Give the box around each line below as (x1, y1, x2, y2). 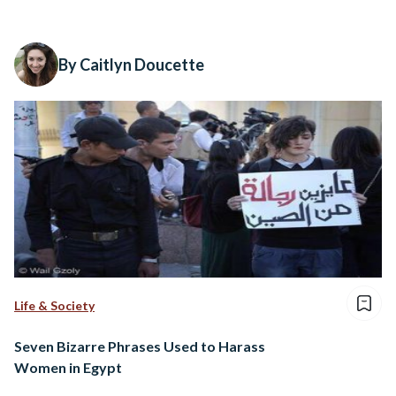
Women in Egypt (14, 359, 122, 376)
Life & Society (14, 298, 95, 313)
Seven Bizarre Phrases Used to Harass (14, 338, 265, 354)
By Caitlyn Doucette (58, 55, 204, 74)
